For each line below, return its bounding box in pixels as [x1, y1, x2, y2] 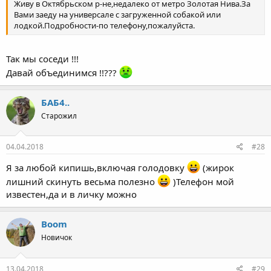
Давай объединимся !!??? [6, 66, 119, 79]
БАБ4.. [41, 96, 70, 108]
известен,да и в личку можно [6, 188, 137, 201]
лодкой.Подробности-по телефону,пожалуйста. [14, 20, 195, 31]
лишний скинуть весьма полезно [6, 175, 157, 188]
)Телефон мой [171, 175, 234, 188]
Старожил [41, 110, 77, 121]
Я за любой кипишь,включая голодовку [6, 162, 187, 174]
